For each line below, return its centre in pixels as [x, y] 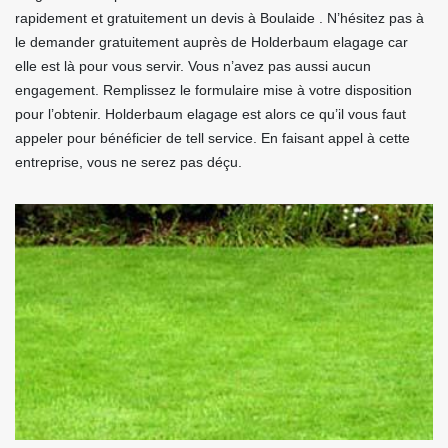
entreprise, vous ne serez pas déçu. [128, 162]
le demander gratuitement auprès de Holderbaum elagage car [211, 42]
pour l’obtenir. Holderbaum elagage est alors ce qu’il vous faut [210, 114]
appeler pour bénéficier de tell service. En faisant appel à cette [212, 138]
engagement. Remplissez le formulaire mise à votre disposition [213, 90]
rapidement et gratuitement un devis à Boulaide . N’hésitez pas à [219, 18]
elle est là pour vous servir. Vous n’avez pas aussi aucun [193, 66]
